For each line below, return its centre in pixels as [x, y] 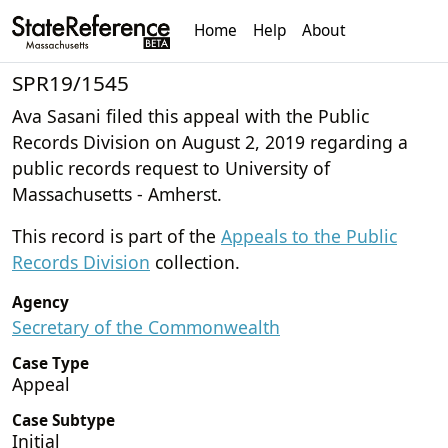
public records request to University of [171, 167]
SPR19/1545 [70, 82]
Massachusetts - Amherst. [117, 193]
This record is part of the [116, 235]
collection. [195, 261]
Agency [40, 302]
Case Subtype [63, 420]
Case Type [50, 363]
